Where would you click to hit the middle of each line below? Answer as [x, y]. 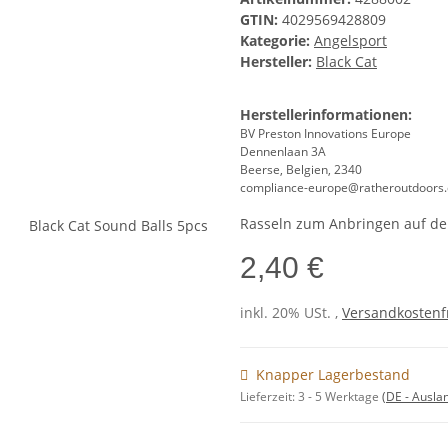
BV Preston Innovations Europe [325, 134]
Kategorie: [277, 41]
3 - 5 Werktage [340, 397]
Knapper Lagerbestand [333, 375]
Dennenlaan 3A [283, 152]
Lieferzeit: [269, 397]
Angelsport [350, 41]
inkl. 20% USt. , [291, 313]
